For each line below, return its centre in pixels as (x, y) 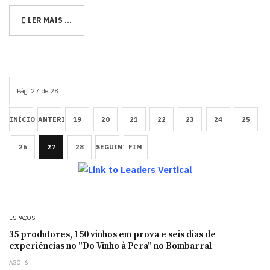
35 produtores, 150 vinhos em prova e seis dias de (112, 235)
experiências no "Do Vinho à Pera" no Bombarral (110, 246)
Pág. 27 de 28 (38, 91)
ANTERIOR (56, 119)
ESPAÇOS (22, 218)
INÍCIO (22, 119)
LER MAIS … (49, 20)
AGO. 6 (18, 263)
